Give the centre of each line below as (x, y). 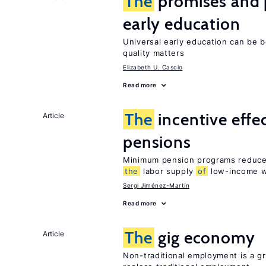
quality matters (154, 53)
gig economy (205, 237)
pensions (157, 142)
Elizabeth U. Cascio (153, 67)
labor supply (168, 171)
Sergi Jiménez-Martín (156, 185)
